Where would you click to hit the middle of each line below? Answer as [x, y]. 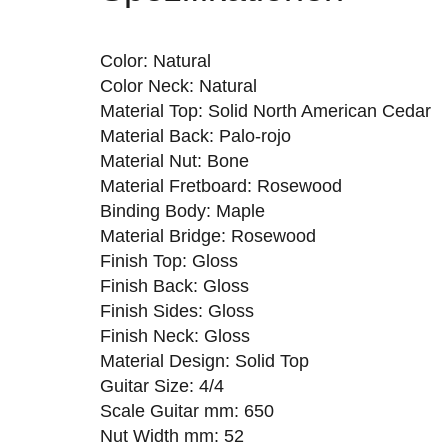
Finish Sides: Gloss [176, 310]
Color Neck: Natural [178, 85]
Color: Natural [155, 60]
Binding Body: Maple [182, 210]
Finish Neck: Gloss [174, 335]
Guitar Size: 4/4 [161, 385]
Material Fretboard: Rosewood [220, 185]
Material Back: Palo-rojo [195, 135]
